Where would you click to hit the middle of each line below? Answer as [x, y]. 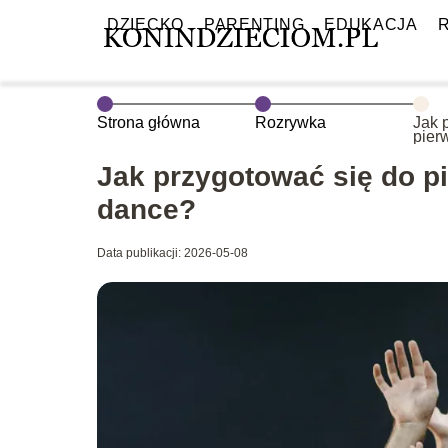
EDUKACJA [371, 24]
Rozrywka [291, 122]
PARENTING [254, 24]
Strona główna [148, 122]
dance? [146, 209]
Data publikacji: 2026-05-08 [172, 253]
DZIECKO [145, 24]
